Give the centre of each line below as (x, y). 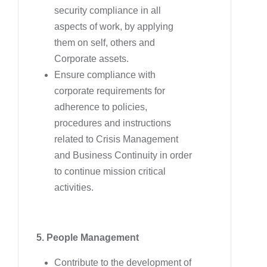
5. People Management (88, 237)
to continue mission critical (110, 171)
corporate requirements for (110, 91)
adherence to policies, (101, 107)
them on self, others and (105, 42)
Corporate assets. (91, 58)
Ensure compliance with (105, 74)
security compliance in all (108, 10)
